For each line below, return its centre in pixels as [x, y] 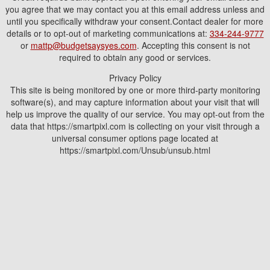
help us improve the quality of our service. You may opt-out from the [135, 114]
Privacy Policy [135, 78]
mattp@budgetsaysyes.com [83, 45]
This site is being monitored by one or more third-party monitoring [135, 90]
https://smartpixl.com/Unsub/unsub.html [135, 150]
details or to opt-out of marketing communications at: [108, 33]
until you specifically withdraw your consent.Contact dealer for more [135, 21]
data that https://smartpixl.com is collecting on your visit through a [135, 126]
